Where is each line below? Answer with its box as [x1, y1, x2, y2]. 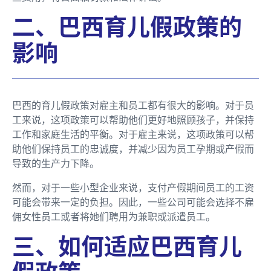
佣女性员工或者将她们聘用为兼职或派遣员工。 [12, 210, 215, 223]
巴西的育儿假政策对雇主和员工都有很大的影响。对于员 [12, 99, 254, 111]
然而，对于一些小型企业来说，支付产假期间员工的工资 [12, 181, 254, 194]
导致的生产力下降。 [12, 157, 99, 169]
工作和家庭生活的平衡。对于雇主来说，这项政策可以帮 [12, 128, 254, 140]
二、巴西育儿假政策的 [12, 12, 242, 41]
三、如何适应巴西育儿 [12, 232, 242, 260]
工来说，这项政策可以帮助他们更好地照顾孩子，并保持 [12, 113, 254, 126]
